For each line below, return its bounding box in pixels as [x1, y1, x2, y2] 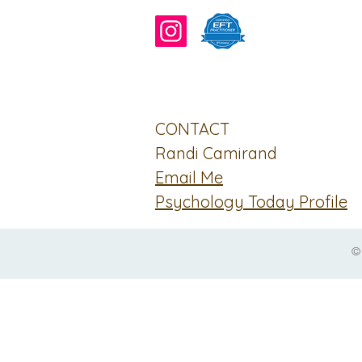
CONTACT [155, 118, 229, 139]
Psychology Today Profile [155, 191, 347, 212]
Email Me [155, 166, 223, 187]
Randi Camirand [155, 142, 277, 163]
